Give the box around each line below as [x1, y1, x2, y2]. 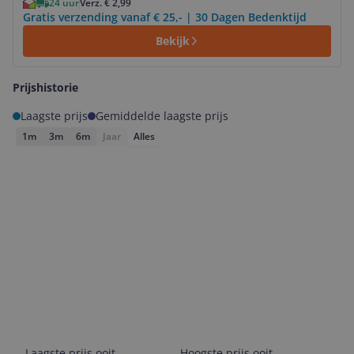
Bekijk [155, 33, 190, 48]
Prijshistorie [13, 80, 78, 95]
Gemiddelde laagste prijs [96, 108, 228, 123]
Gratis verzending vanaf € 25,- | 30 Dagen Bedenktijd [23, 9, 307, 24]
